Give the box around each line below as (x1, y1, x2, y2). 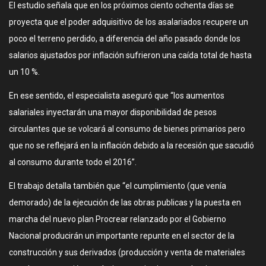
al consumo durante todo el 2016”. (9, 157, 137, 167)
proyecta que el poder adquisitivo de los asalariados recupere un (9, 17, 248, 27)
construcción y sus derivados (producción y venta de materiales (9, 248, 245, 257)
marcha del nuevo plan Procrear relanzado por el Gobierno (9, 214, 226, 224)
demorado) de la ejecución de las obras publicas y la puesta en (9, 198, 241, 207)
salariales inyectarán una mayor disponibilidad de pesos (9, 107, 217, 117)
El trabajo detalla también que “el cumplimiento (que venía (9, 181, 226, 191)
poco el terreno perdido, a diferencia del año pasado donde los (9, 34, 240, 43)
